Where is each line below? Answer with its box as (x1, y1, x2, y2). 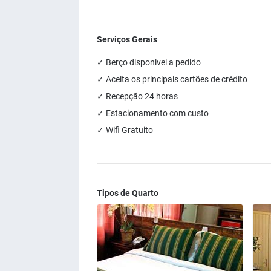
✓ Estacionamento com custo (97, 108, 209, 118)
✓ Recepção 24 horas (97, 91, 178, 101)
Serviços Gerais (97, 34, 157, 44)
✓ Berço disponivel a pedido (97, 57, 201, 67)
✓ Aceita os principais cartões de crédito (97, 74, 247, 84)
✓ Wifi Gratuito (97, 125, 153, 135)
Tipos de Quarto (97, 188, 158, 198)
